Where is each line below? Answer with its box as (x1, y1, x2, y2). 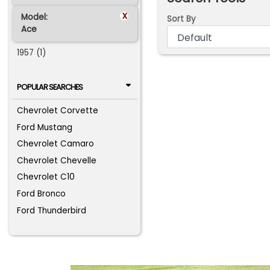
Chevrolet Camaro (17, 138, 95, 150)
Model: (20, 11, 48, 24)
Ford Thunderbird (17, 204, 87, 216)
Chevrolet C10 (17, 171, 75, 183)
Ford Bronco (17, 188, 66, 199)
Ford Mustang (17, 121, 73, 133)
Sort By (166, 13, 196, 25)
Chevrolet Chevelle (17, 154, 97, 166)
